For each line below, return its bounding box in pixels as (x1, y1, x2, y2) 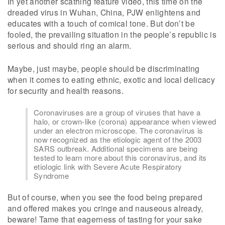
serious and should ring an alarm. (8, 40, 132, 51)
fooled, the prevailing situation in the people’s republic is (8, 29, 216, 40)
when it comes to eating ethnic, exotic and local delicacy (8, 73, 215, 85)
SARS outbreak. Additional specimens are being (34, 143, 198, 154)
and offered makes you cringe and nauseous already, (8, 202, 203, 214)
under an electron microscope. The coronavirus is (34, 125, 203, 136)
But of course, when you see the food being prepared (8, 191, 203, 203)
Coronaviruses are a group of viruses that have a (34, 106, 201, 118)
